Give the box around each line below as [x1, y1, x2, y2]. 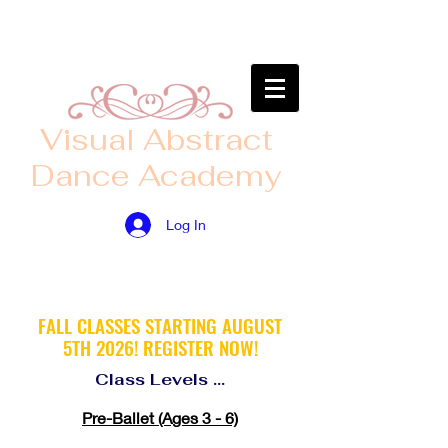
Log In [165, 215, 206, 233]
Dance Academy [31, 156, 281, 195]
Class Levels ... [95, 369, 225, 390]
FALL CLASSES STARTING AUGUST [38, 311, 282, 339]
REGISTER [142, 333, 214, 361]
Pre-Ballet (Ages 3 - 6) [82, 408, 238, 427]
